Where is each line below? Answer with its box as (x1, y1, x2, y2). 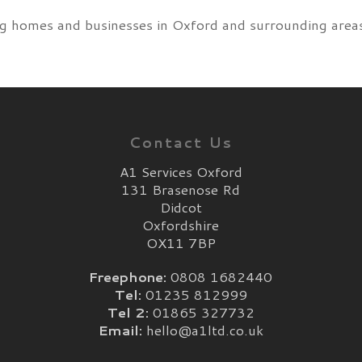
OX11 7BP (145, 233, 216, 252)
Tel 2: (107, 302, 149, 322)
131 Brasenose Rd (121, 179, 241, 199)
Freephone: (89, 267, 167, 286)
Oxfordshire (142, 215, 220, 234)
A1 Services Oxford (119, 162, 242, 181)
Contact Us (128, 132, 233, 153)
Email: (98, 320, 142, 339)
